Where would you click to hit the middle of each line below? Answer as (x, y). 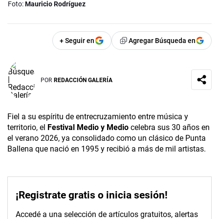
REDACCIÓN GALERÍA (83, 80)
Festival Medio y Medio (88, 128)
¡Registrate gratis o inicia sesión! (92, 195)
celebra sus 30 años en (169, 128)
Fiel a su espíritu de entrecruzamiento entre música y (98, 117)
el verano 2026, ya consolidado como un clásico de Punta (107, 138)
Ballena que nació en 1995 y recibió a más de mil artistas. (107, 149)
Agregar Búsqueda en (162, 41)
